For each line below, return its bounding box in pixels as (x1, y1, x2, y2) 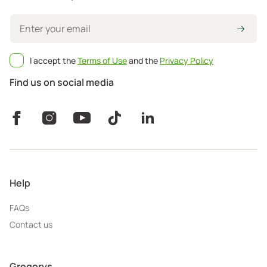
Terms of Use (77, 54, 127, 66)
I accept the (30, 54, 77, 66)
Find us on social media (10, 75, 114, 89)
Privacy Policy (160, 54, 213, 66)
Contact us (10, 218, 52, 230)
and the (127, 54, 160, 66)
